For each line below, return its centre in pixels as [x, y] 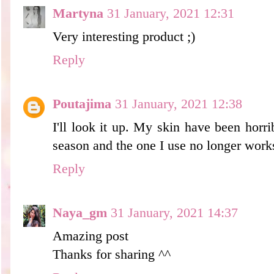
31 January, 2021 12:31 [171, 13]
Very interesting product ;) [124, 36]
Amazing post [91, 236]
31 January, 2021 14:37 [174, 213]
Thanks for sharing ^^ [112, 254]
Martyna [78, 13]
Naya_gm [80, 213]
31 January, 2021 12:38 [179, 104]
